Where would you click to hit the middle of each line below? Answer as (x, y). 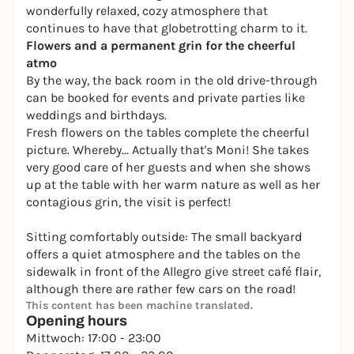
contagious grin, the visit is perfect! (128, 202)
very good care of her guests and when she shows (168, 168)
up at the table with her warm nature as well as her (173, 185)
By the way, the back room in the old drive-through (172, 81)
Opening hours (77, 321)
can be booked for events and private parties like (166, 98)
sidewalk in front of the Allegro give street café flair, (173, 272)
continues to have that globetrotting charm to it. (167, 28)
